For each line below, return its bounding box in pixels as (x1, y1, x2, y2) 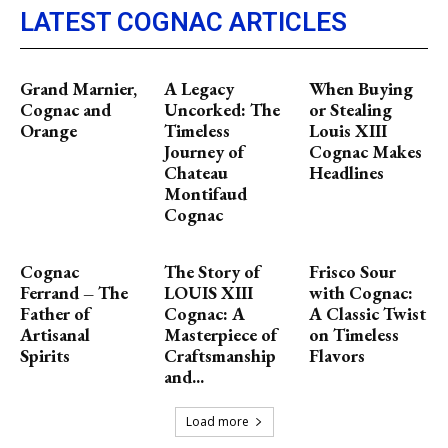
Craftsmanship (164, 344, 277, 367)
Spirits (20, 344, 70, 367)
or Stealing (308, 98, 392, 121)
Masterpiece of (164, 323, 278, 346)
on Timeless (308, 323, 399, 346)
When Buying (308, 77, 413, 100)
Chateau (164, 161, 229, 184)
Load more (185, 413, 249, 430)
